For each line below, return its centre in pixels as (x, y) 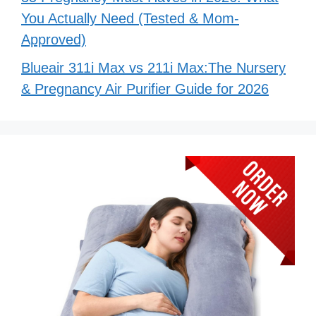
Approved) (54, 40)
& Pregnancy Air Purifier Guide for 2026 (145, 89)
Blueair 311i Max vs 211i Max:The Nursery (153, 68)
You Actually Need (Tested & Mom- (130, 19)
